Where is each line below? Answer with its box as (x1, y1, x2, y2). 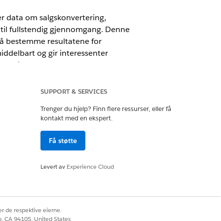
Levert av (40, 162, 67, 171)
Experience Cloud (67, 162, 114, 171)
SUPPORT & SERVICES (40, 87, 107, 96)
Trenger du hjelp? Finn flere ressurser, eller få (40, 105, 171, 113)
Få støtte (49, 136, 77, 145)
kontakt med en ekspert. (40, 114, 112, 122)
